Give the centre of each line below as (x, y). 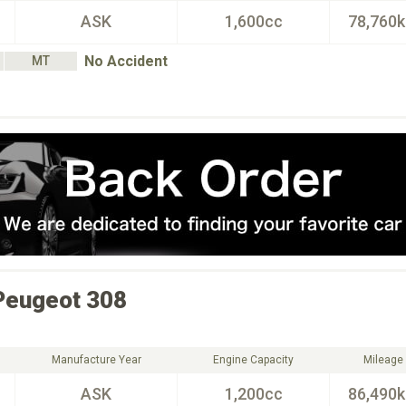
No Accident (126, 61)
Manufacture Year (96, 360)
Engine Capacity (253, 360)
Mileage (383, 360)
